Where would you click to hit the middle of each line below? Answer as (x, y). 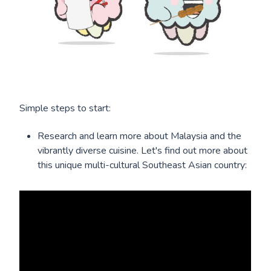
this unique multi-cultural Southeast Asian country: (142, 165)
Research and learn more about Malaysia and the (140, 136)
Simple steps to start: (65, 109)
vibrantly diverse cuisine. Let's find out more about (143, 151)
